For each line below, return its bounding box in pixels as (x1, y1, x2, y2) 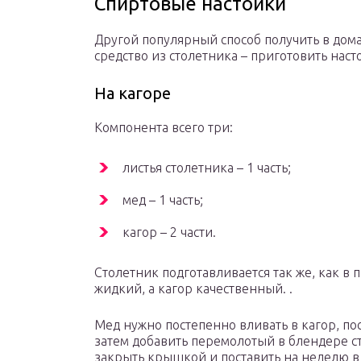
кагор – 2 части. (122, 225, 216, 240)
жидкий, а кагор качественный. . (94, 281, 293, 297)
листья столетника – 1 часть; (122, 160, 291, 176)
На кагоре (94, 84, 171, 103)
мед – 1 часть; (122, 193, 203, 208)
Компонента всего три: (94, 120, 233, 135)
